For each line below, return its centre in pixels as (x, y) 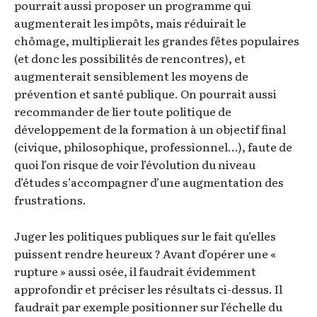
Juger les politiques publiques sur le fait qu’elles (145, 236)
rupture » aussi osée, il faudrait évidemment (135, 271)
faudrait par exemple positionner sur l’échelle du (148, 307)
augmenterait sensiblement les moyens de (131, 76)
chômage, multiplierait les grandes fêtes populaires (157, 41)
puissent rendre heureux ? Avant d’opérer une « (145, 254)
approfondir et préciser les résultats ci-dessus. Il (148, 289)
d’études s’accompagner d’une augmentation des (149, 182)
